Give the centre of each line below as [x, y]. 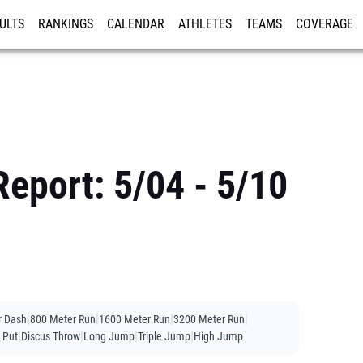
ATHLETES [205, 24]
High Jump [218, 336]
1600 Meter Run [135, 319]
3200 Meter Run [209, 319]
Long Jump [109, 336]
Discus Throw [51, 336]
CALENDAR [136, 24]
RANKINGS [66, 24]
